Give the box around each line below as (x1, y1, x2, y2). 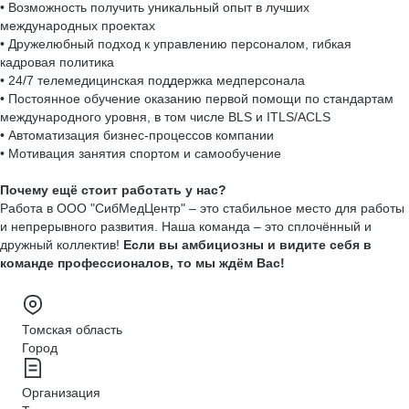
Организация (22, 385, 100, 400)
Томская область (22, 322, 122, 337)
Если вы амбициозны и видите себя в (123, 237, 372, 252)
